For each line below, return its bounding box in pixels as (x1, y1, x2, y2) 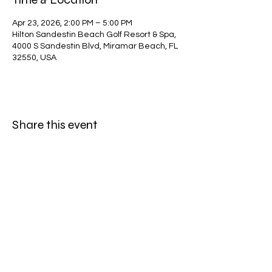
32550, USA (12, 53, 56, 63)
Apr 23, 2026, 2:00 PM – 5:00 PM (12, 19, 132, 28)
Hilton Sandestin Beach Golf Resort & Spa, (12, 30, 176, 39)
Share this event (12, 117, 97, 133)
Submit (83, 256, 111, 268)
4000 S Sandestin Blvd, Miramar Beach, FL (12, 42, 178, 51)
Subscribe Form (59, 203, 135, 217)
